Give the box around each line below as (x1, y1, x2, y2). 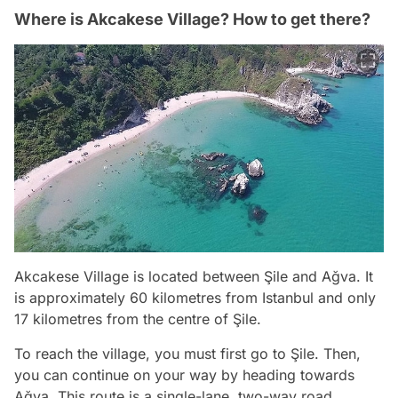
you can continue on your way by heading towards (14, 365, 354, 384)
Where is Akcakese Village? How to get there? (14, 9, 370, 28)
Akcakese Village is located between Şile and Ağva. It (14, 267, 373, 285)
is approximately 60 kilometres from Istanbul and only (14, 288, 376, 306)
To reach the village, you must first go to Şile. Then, (14, 344, 361, 362)
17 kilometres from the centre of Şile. (14, 309, 261, 328)
